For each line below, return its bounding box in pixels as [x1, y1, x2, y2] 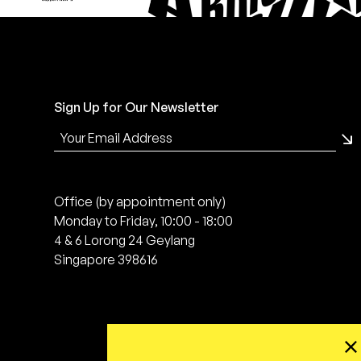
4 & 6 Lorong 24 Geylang [54, 231, 196, 248]
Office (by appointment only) [54, 193, 226, 210]
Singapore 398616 [54, 251, 159, 268]
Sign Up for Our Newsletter [54, 99, 220, 116]
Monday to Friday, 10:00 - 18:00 [54, 212, 234, 229]
